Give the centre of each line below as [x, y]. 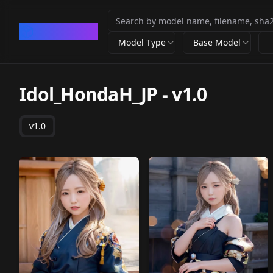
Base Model [217, 42]
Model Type [142, 42]
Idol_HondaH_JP [89, 94]
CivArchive [66, 31]
